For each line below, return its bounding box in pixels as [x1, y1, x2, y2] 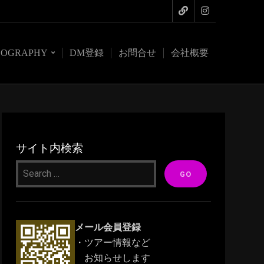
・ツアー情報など [75, 237, 151, 248]
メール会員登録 [75, 222, 141, 233]
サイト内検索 [16, 138, 84, 156]
